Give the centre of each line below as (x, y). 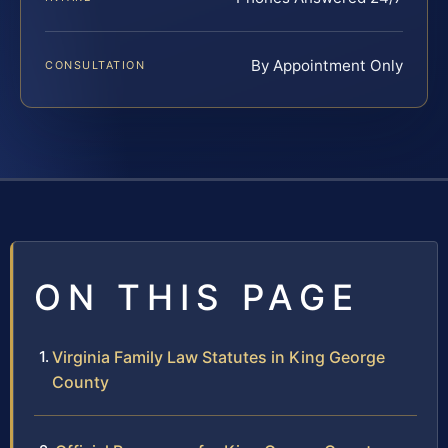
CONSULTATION (95, 64)
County (80, 381)
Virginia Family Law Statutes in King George (218, 356)
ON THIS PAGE (197, 296)
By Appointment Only (327, 65)
